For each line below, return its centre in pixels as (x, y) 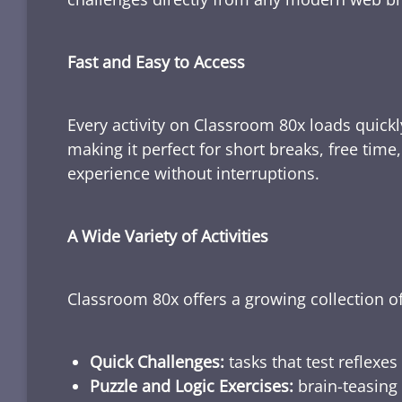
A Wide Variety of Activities (168, 236)
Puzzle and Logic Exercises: (192, 386)
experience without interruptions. (193, 174)
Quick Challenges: (157, 362)
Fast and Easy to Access (156, 62)
